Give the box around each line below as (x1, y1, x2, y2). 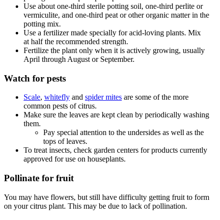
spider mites (85, 93, 122, 102)
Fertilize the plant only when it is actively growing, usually (24, 46, 205, 55)
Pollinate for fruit (4, 173, 74, 184)
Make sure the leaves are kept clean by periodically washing (24, 110, 209, 119)
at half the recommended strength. (24, 37, 128, 46)
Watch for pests (4, 73, 66, 83)
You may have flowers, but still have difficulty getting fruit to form (4, 192, 209, 201)
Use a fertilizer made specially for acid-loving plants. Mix (24, 28, 201, 37)
